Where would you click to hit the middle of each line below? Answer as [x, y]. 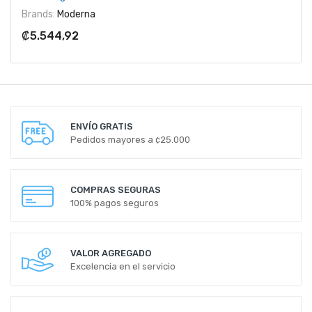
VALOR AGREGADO [111, 253]
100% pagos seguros [115, 203]
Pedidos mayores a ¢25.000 [130, 139]
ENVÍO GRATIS [102, 126]
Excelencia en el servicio [123, 266]
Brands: [38, 14]
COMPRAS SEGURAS [116, 189]
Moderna [75, 14]
